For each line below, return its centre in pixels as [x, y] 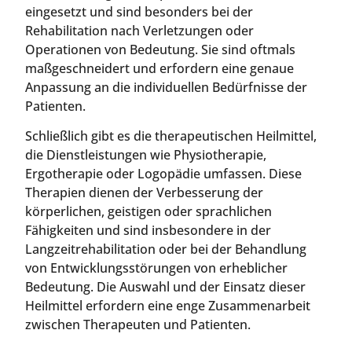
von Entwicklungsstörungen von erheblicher [156, 268]
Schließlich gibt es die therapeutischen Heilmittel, [171, 136]
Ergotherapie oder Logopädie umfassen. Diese [163, 173]
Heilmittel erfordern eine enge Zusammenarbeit [168, 305]
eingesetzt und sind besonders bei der [139, 11]
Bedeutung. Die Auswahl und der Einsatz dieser [165, 286]
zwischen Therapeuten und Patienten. [138, 324]
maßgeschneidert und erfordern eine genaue [159, 68]
